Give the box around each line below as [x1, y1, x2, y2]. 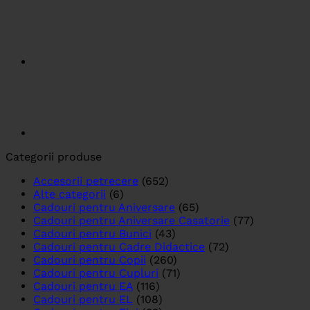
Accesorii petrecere [33, 174, 138, 188]
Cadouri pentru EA [33, 280, 133, 293]
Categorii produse [6, 150, 102, 164]
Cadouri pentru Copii [33, 253, 146, 267]
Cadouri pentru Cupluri [33, 266, 158, 280]
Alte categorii [33, 188, 106, 201]
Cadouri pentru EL [33, 293, 133, 307]
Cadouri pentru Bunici [33, 227, 152, 241]
